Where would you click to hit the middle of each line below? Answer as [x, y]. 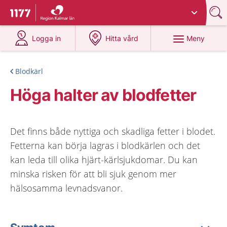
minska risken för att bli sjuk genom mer [93, 174]
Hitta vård [122, 38]
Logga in [47, 38]
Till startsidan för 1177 [53, 14]
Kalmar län [122, 9]
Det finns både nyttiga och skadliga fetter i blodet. [113, 131]
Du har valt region [74, 9]
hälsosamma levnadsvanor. [66, 188]
